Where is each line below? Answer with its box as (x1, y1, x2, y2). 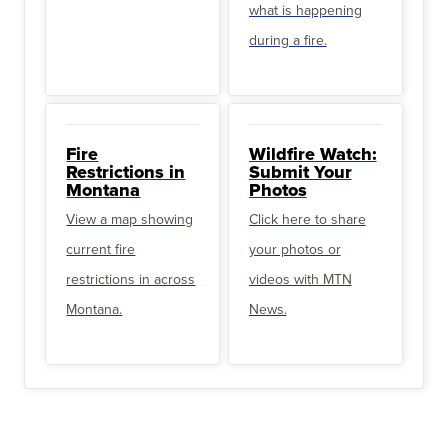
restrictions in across (66, 268, 196, 289)
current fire (66, 238, 136, 259)
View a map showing (66, 208, 194, 229)
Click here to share (248, 208, 366, 229)
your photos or (248, 238, 341, 259)
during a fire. (248, 29, 327, 50)
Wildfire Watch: (248, 140, 377, 167)
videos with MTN (248, 268, 352, 289)
